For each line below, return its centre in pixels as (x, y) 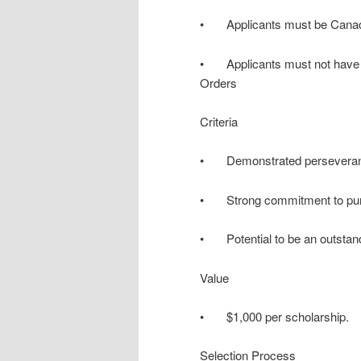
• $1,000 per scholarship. (274, 316)
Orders (218, 82)
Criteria (219, 122)
